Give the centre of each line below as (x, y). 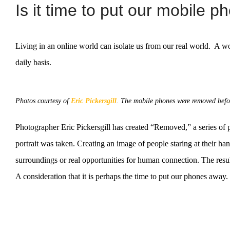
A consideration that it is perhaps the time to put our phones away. (122, 177)
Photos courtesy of (43, 101)
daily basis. (33, 63)
